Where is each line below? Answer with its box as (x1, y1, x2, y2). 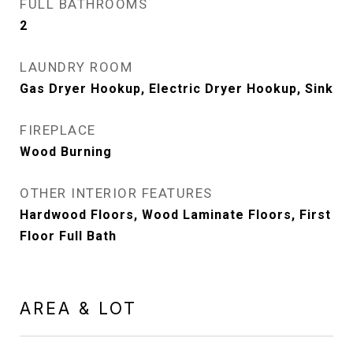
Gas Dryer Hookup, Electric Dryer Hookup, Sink (20, 81, 333, 96)
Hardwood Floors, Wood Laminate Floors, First (20, 207, 331, 222)
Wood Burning (20, 144, 112, 159)
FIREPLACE (20, 122, 96, 138)
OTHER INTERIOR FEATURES (20, 185, 213, 201)
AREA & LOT (20, 299, 137, 318)
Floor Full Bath (20, 229, 117, 243)
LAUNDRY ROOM (20, 59, 132, 75)
